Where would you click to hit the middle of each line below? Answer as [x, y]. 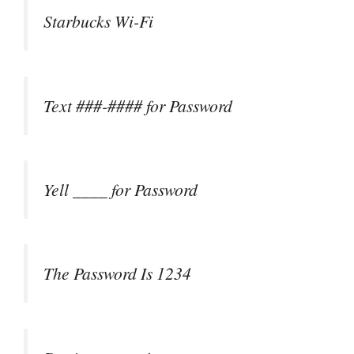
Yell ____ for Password [121, 190]
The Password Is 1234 [117, 273]
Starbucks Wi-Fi [98, 21]
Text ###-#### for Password [138, 105]
